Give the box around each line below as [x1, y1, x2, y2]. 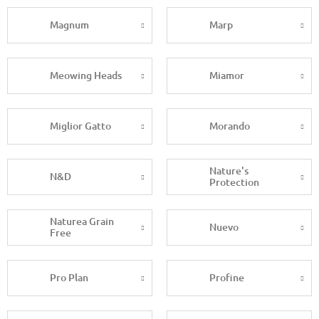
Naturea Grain [50, 214, 114, 229]
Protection [209, 175, 259, 189]
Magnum [50, 18, 89, 32]
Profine [209, 271, 244, 285]
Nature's [209, 164, 249, 178]
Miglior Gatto [50, 119, 111, 133]
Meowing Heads [50, 68, 122, 83]
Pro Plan [50, 271, 88, 285]
